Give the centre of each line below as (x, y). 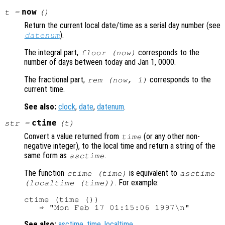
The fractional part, (55, 80)
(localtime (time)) (69, 183)
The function (45, 173)
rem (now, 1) (117, 80)
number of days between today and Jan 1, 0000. (100, 62)
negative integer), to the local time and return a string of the (120, 146)
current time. (44, 89)
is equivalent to (153, 173)
